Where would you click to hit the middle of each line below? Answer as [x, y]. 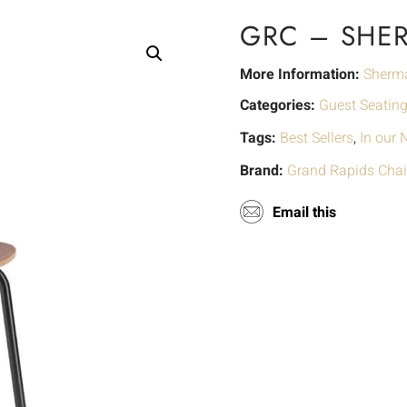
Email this [304, 213]
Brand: [263, 171]
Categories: [278, 106]
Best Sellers [317, 139]
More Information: [300, 75]
